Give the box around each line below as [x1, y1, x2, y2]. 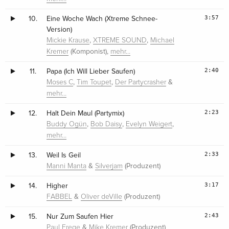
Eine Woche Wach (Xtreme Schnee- [47, 14, 158, 24]
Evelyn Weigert [126, 121, 173, 128]
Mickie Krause [47, 37, 90, 44]
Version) [47, 25, 73, 34]
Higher [47, 181, 68, 191]
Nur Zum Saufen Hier [47, 212, 114, 221]
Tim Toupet [77, 79, 112, 86]
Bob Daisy [90, 121, 123, 128]
